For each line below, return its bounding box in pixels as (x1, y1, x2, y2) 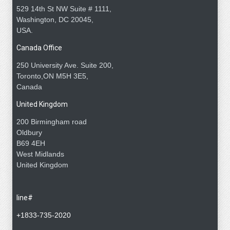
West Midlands (16, 149, 64, 158)
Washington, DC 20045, (16, 15, 93, 24)
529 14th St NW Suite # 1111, (16, 4, 111, 13)
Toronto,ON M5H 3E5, (16, 71, 88, 80)
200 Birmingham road (16, 117, 87, 126)
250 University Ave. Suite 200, (16, 61, 113, 69)
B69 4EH (16, 139, 45, 147)
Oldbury (16, 128, 42, 137)
